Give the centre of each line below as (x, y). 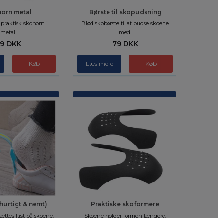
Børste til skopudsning (125, 12)
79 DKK (125, 44)
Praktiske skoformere (125, 204)
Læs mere (99, 64)
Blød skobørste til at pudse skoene (125, 23)
